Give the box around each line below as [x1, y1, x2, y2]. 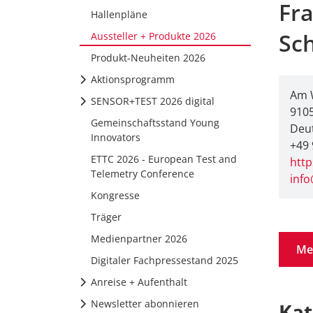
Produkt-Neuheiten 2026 [91, 51, 205, 64]
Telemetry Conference [91, 167, 194, 180]
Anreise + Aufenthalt [91, 275, 187, 289]
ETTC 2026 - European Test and [91, 152, 237, 166]
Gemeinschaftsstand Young [91, 116, 219, 129]
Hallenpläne [91, 8, 147, 21]
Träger [91, 210, 122, 224]
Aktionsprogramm [91, 73, 175, 86]
